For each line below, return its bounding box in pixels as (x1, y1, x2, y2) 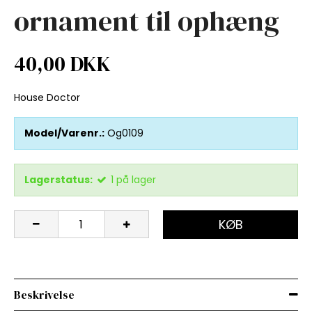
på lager (116, 172, 156, 187)
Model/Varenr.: (24, 125, 104, 140)
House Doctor (14, 90, 80, 104)
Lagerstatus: (24, 172, 93, 187)
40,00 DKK (14, 49, 111, 78)
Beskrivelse (14, 286, 75, 302)
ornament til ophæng (14, 1, 279, 40)
